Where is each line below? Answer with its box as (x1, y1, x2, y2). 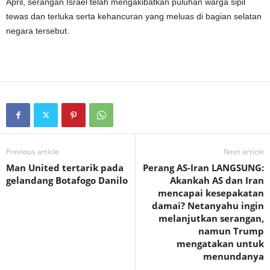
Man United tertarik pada (6, 161, 124, 174)
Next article (224, 146, 264, 157)
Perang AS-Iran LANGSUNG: (143, 161, 264, 174)
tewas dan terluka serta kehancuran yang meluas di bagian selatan (6, 11, 262, 21)
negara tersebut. (6, 25, 69, 36)
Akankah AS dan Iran (170, 174, 264, 186)
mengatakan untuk (177, 237, 264, 250)
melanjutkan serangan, (159, 212, 264, 224)
